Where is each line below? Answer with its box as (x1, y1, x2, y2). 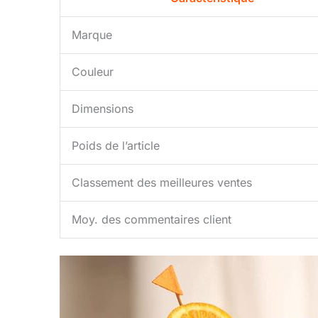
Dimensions (72, 102, 133, 116)
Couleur (72, 65, 114, 79)
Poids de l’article (72, 138, 160, 153)
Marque (72, 28, 112, 43)
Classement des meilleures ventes (72, 175, 252, 190)
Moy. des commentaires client (72, 212, 231, 227)
